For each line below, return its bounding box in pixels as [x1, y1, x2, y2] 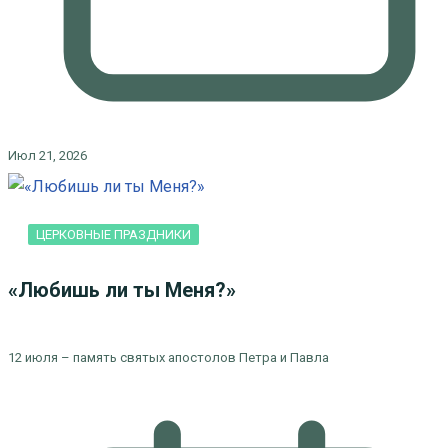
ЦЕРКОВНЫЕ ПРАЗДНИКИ [35, 227, 191, 242]
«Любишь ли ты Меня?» [7, 278, 241, 302]
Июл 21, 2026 [7, 148, 87, 163]
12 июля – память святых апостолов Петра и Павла [7, 350, 329, 365]
